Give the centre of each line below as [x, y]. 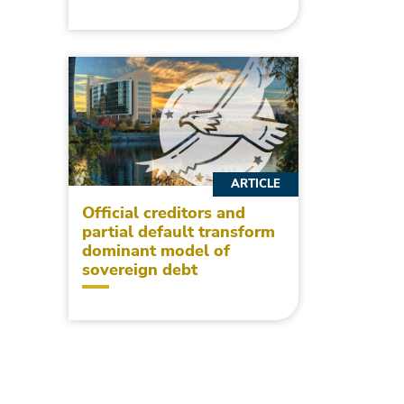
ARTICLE [256, 184]
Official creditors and [164, 213]
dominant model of [156, 251]
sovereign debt [140, 270]
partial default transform [179, 232]
